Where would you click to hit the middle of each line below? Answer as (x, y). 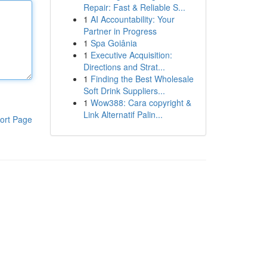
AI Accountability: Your (132, 19)
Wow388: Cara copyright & (141, 103)
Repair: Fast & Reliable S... (134, 7)
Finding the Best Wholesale (142, 79)
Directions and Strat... (124, 67)
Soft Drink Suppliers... (124, 91)
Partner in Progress (120, 31)
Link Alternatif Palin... (123, 114)
